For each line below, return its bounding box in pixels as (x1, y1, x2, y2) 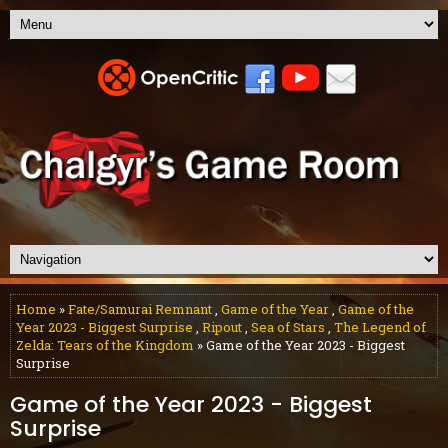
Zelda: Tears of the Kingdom (16, 336, 194, 355)
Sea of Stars (251, 318, 325, 337)
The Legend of (334, 318, 426, 337)
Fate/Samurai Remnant (68, 300, 212, 319)
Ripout (202, 318, 242, 337)
